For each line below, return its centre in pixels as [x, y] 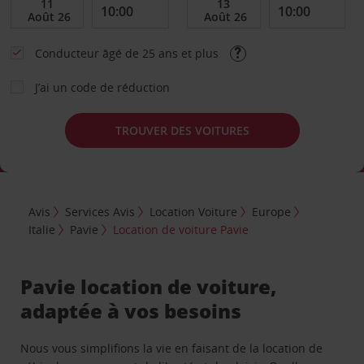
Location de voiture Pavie [181, 229]
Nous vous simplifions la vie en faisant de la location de [172, 348]
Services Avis [100, 211]
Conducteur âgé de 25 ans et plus [128, 53]
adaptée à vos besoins [131, 310]
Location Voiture [194, 211]
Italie [42, 229]
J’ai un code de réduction [102, 87]
